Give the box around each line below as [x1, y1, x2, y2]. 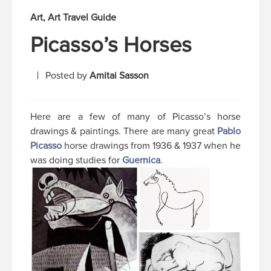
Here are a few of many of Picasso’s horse [30, 110, 241, 123]
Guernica [122, 154, 160, 166]
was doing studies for [30, 154, 122, 166]
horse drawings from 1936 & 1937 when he [62, 139, 241, 152]
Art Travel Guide [48, 11, 116, 24]
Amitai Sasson [90, 69, 149, 82]
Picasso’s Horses [30, 31, 192, 59]
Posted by [45, 69, 90, 82]
